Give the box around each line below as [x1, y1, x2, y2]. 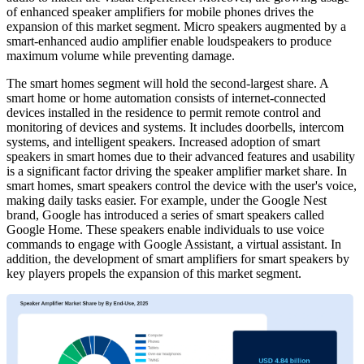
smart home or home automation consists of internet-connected [6, 90, 326, 105]
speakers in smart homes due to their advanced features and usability [6, 149, 355, 163]
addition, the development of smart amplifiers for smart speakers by [6, 251, 349, 266]
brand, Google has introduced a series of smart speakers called [6, 207, 324, 222]
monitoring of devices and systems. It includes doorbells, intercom [6, 119, 344, 134]
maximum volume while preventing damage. [6, 48, 235, 63]
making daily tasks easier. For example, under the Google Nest [6, 193, 327, 207]
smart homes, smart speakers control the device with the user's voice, [6, 178, 357, 193]
